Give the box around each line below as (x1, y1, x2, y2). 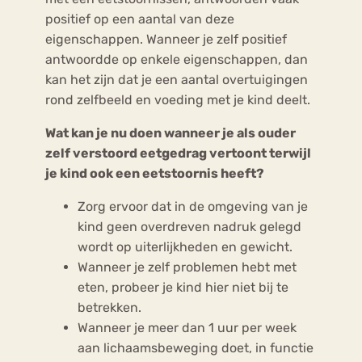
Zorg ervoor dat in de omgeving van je (78, 198, 308, 214)
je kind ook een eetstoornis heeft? (45, 165, 264, 181)
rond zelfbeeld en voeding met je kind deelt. (45, 91, 310, 107)
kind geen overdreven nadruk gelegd (78, 218, 301, 234)
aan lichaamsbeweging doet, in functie (78, 339, 314, 356)
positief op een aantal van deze (45, 11, 234, 27)
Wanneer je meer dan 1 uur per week (78, 319, 297, 335)
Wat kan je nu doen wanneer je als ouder (45, 124, 296, 141)
